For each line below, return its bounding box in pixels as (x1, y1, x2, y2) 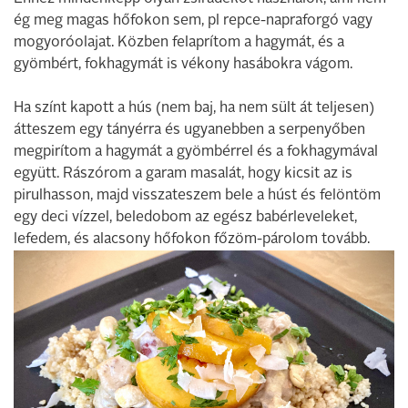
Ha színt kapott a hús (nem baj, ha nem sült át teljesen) (14, 101, 374, 117)
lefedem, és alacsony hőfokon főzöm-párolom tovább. (14, 232, 370, 248)
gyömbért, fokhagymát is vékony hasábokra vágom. (14, 57, 352, 73)
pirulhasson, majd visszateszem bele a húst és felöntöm (14, 189, 381, 204)
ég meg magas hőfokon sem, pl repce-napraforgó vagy (14, 14, 372, 29)
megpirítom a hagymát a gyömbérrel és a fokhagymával (14, 145, 378, 160)
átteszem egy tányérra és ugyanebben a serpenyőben (14, 123, 365, 138)
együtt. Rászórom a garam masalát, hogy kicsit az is (14, 167, 352, 182)
